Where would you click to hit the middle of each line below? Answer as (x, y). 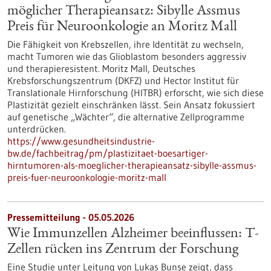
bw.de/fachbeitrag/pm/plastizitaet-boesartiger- (108, 153)
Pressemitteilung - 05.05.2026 (71, 217)
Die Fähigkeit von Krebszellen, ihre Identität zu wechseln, (126, 44)
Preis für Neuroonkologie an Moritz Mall (122, 27)
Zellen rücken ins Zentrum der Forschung (123, 250)
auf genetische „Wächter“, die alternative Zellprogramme (126, 117)
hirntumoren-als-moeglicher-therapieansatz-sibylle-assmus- (132, 165)
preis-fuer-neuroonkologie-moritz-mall (87, 177)
